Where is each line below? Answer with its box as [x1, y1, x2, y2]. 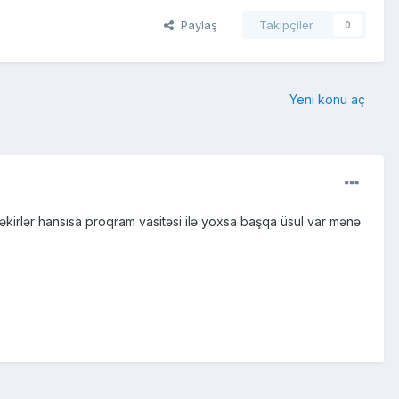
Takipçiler [259, 18, 313, 33]
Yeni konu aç [289, 92, 365, 108]
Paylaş [174, 18, 217, 33]
